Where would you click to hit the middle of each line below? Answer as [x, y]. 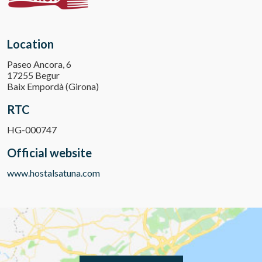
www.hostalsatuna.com [54, 173]
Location [30, 44]
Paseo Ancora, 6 [39, 64]
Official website [49, 153]
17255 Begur [33, 75]
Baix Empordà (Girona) [53, 87]
